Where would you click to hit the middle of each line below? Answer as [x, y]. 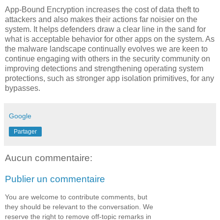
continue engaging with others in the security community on [108, 58]
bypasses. [23, 88]
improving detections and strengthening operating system [104, 68]
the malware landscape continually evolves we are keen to [106, 49]
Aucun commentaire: [49, 158]
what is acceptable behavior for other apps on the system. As [110, 39]
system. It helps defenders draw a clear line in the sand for [105, 29]
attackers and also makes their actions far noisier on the [101, 19]
